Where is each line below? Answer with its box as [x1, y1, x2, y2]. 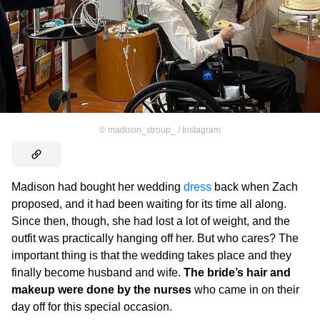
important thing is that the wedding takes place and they [11, 249, 291, 262]
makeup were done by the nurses [11, 284, 191, 296]
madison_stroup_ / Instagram [108, 125, 221, 136]
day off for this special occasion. [11, 301, 172, 314]
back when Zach [211, 181, 298, 194]
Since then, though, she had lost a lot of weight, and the [11, 215, 290, 228]
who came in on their [191, 284, 299, 296]
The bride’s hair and [184, 266, 291, 279]
